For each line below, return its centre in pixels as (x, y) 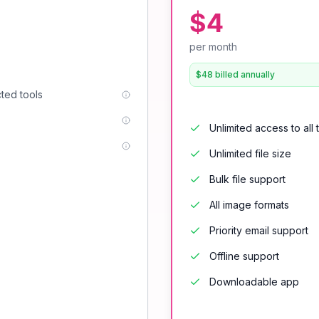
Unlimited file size (250, 153)
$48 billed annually (235, 74)
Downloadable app (254, 282)
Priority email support (259, 230)
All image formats (249, 205)
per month (213, 47)
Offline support (244, 256)
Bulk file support (247, 179)
